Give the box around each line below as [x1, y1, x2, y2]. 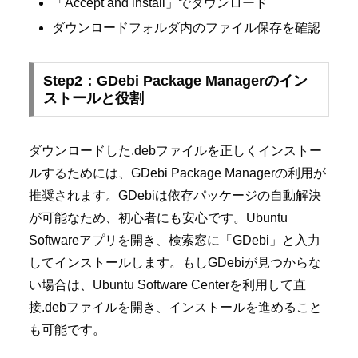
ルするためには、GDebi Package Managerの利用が [29, 165, 326, 180]
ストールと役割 [42, 89, 144, 106]
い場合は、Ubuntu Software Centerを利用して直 [29, 277, 306, 292]
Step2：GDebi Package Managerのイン [42, 72, 308, 89]
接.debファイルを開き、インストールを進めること [29, 300, 322, 314]
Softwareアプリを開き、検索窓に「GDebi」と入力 [29, 233, 320, 247]
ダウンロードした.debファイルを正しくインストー [29, 143, 322, 157]
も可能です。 [29, 322, 105, 336]
